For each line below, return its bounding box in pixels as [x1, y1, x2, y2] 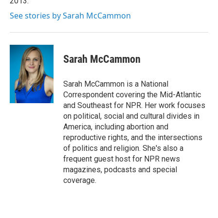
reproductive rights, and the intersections [63, 133, 202, 142]
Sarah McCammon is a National [63, 79, 168, 89]
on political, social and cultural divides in [63, 111, 200, 121]
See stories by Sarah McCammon [10, 10, 131, 21]
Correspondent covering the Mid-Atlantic [63, 90, 201, 99]
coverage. [63, 176, 96, 185]
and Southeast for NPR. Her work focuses [63, 101, 205, 110]
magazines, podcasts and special [63, 165, 177, 174]
